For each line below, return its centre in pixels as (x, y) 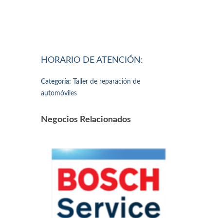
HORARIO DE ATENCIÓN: (92, 60)
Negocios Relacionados (86, 119)
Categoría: (56, 82)
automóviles (59, 93)
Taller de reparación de (106, 82)
